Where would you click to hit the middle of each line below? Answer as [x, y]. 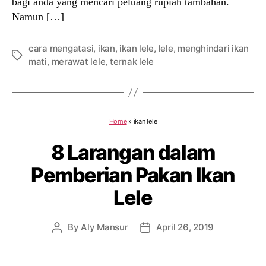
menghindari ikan [213, 48]
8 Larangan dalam [133, 152]
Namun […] [38, 17]
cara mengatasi [61, 48]
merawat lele [78, 61]
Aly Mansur [104, 227]
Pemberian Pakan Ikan [133, 175]
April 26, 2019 [185, 227]
